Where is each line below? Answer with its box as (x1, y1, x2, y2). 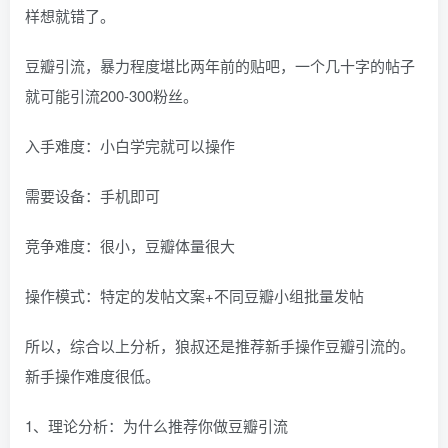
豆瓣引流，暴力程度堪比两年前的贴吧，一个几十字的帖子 (25, 55, 415, 76)
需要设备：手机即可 (25, 185, 160, 206)
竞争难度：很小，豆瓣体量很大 (25, 235, 235, 256)
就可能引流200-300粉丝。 (25, 85, 198, 106)
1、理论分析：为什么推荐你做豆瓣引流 (25, 415, 288, 436)
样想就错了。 (25, 5, 115, 26)
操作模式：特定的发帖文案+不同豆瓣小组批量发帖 (25, 285, 364, 306)
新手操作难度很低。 (25, 365, 160, 386)
